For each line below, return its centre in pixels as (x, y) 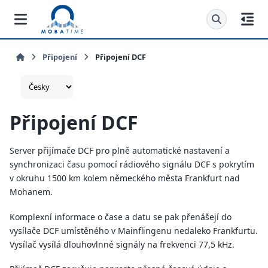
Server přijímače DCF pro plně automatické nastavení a (120, 151)
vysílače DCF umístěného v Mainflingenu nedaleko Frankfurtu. (134, 230)
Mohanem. (31, 192)
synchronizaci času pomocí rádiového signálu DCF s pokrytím (132, 165)
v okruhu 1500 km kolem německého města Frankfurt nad (125, 178)
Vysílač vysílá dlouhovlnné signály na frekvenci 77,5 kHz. (122, 244)
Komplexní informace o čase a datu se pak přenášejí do (121, 217)
